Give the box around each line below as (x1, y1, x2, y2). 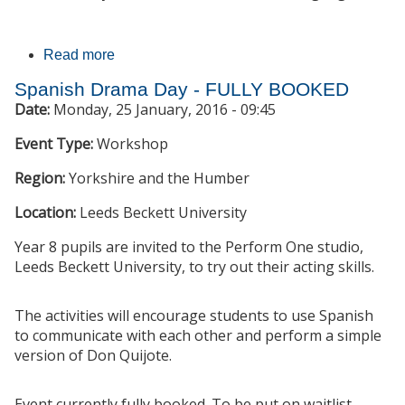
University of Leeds (115, 67, 238, 83)
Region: (14, 168, 69, 189)
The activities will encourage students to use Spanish (14, 306, 373, 326)
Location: (14, 202, 80, 223)
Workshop (97, 134, 168, 155)
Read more (43, 47, 115, 63)
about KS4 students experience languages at (115, 47, 402, 63)
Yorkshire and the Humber (69, 168, 250, 189)
